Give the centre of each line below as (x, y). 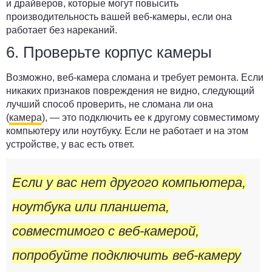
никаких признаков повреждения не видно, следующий (130, 91)
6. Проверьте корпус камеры (109, 53)
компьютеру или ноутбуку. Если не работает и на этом (127, 131)
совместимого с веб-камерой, (106, 231)
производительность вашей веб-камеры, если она (119, 17)
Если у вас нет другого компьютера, (129, 183)
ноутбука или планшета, (91, 207)
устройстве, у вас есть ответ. (70, 144)
